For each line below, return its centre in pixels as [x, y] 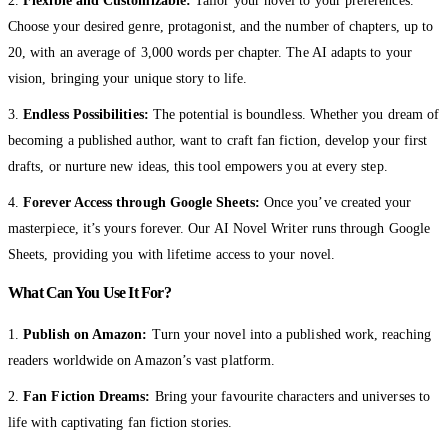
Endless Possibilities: [86, 114]
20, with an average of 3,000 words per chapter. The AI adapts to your [210, 52]
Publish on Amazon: [85, 334]
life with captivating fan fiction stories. [120, 422]
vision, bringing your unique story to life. [128, 78]
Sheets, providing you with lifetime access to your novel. [171, 254]
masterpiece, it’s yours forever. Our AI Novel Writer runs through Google [219, 228]
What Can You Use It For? [89, 292]
